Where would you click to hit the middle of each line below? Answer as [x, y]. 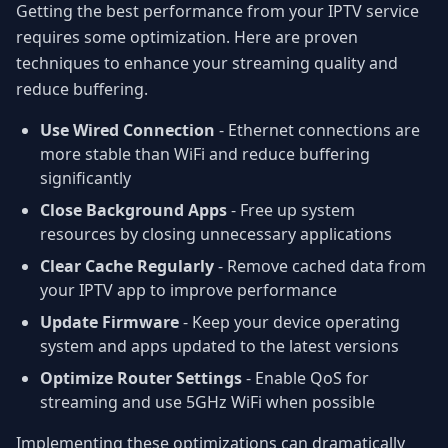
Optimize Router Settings [141, 378]
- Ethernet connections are [317, 130]
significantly [85, 178]
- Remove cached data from [320, 266]
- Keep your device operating [289, 322]
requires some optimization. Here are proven [187, 37]
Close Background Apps [133, 210]
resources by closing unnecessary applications [216, 234]
